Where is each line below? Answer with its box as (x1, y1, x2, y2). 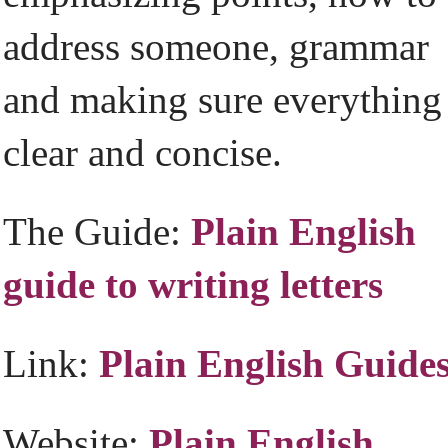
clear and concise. (3, 131, 282, 174)
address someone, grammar (3, 25, 429, 68)
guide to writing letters (3, 263, 383, 306)
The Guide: (3, 210, 191, 253)
